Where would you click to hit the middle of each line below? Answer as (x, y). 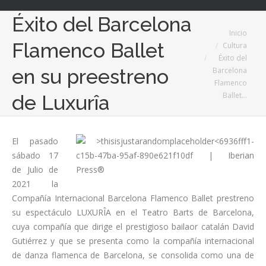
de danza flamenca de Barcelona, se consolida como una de (133, 255)
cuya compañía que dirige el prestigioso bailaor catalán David (133, 227)
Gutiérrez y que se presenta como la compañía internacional (133, 241)
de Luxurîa (61, 103)
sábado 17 (35, 155)
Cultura (235, 45)
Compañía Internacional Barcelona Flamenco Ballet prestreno (133, 198)
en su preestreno (90, 77)
